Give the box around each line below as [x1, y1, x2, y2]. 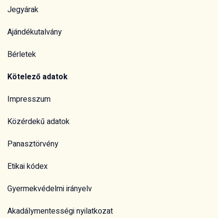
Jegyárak [7, 4, 38, 16]
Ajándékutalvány [7, 26, 62, 38]
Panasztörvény [7, 138, 58, 150]
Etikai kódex [7, 161, 48, 173]
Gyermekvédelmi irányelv [7, 183, 92, 195]
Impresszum [7, 93, 51, 106]
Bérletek [7, 49, 36, 61]
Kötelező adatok [7, 71, 68, 83]
